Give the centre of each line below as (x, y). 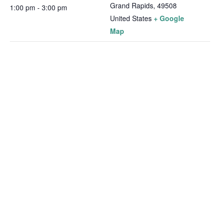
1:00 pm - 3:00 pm (39, 8)
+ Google (169, 18)
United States (131, 18)
